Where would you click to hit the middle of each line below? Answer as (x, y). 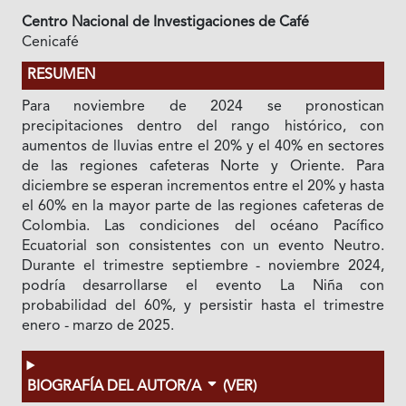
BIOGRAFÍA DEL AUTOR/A (116, 387)
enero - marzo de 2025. (97, 327)
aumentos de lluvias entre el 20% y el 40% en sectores (203, 147)
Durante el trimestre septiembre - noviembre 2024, (203, 267)
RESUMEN (61, 76)
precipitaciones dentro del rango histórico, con (203, 127)
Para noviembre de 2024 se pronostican (203, 107)
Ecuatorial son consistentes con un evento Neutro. (203, 247)
